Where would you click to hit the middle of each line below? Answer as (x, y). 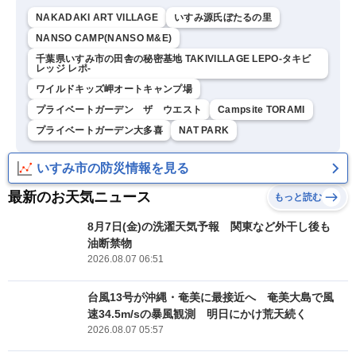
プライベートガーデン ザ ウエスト (119, 110)
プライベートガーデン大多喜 (99, 130)
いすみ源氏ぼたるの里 (223, 17)
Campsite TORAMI (261, 110)
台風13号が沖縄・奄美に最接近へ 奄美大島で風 (211, 297)
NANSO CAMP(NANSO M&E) (104, 38)
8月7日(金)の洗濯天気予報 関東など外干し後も (209, 226)
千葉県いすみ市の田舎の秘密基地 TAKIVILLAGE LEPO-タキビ (174, 59)
